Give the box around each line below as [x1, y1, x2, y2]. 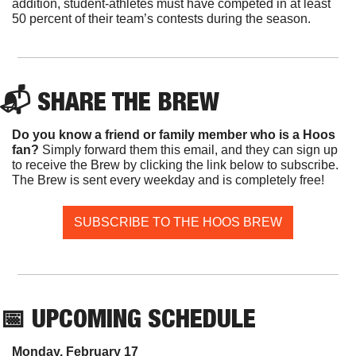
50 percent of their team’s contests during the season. [12, 12, 311, 26]
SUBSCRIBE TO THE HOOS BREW [74, 215, 282, 230]
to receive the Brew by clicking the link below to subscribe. [12, 158, 339, 172]
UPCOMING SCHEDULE [25, 303, 256, 334]
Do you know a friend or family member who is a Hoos [12, 128, 335, 142]
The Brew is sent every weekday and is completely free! [12, 173, 324, 188]
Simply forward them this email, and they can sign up [42, 143, 338, 157]
